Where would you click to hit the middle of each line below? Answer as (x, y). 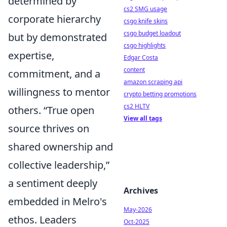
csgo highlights (145, 45)
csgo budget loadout (152, 33)
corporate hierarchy (54, 19)
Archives (141, 191)
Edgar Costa (141, 58)
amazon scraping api (153, 82)
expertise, (31, 55)
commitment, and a (54, 74)
